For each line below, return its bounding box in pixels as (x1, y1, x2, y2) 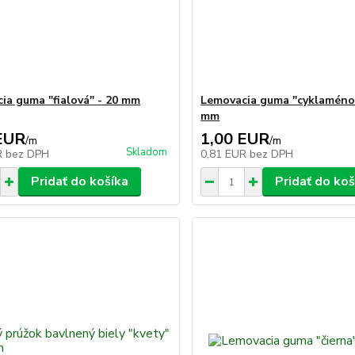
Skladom (126, 145, 168, 159)
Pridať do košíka (30, 173, 128, 190)
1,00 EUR (200, 128, 270, 150)
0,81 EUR (200, 147, 250, 162)
